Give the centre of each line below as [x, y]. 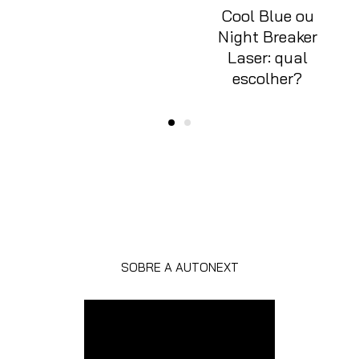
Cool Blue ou [267, 16]
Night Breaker [267, 37]
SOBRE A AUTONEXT [179, 268]
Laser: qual [267, 58]
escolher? [267, 79]
